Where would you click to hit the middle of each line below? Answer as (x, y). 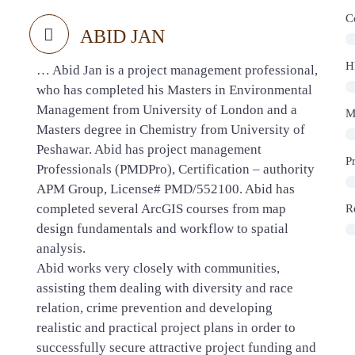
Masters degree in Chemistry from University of (170, 129)
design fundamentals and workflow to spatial (162, 228)
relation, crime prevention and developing (154, 307)
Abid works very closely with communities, (158, 268)
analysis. (61, 248)
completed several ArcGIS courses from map (161, 208)
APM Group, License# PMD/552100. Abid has (165, 189)
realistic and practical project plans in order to (166, 327)
